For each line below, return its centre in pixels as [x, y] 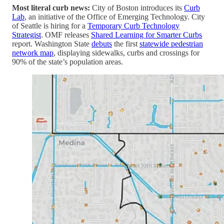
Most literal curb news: [51, 7]
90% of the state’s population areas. [67, 61]
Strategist [26, 34]
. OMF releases [66, 34]
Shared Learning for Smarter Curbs [146, 34]
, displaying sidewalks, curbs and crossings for [126, 52]
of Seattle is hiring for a [50, 25]
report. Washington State [52, 43]
